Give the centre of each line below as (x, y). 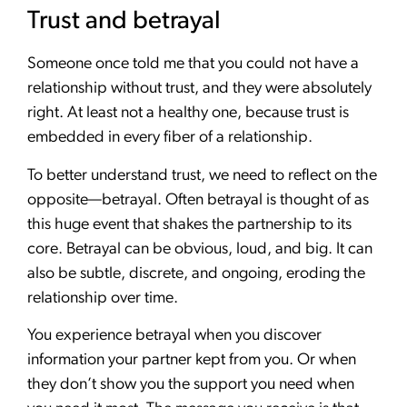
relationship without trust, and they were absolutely (199, 89)
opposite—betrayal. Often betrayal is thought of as (198, 200)
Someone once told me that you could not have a (193, 65)
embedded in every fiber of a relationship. (170, 138)
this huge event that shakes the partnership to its (189, 224)
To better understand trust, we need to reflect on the (202, 175)
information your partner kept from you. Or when (192, 361)
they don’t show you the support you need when (191, 385)
